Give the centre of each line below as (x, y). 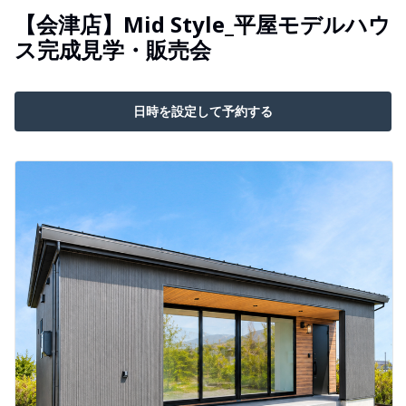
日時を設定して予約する (203, 111)
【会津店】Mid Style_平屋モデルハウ (203, 24)
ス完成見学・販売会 (113, 49)
